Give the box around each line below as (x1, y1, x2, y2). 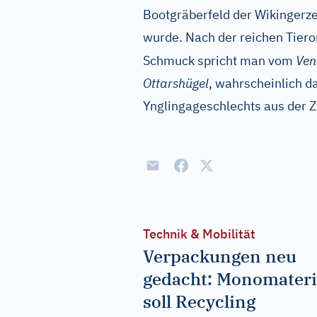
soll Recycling (143, 290, 255, 313)
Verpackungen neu (143, 245, 296, 267)
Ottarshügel (143, 75, 209, 91)
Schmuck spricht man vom (143, 52, 296, 69)
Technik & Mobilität (143, 226, 255, 242)
